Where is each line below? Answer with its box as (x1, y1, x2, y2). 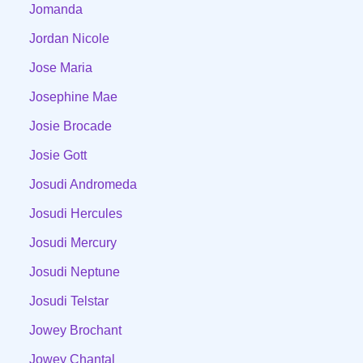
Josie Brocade (29, 118, 112, 133)
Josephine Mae (29, 89, 117, 104)
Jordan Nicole (29, 31, 109, 45)
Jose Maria (29, 60, 92, 75)
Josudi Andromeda (29, 177, 137, 191)
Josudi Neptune (29, 264, 120, 279)
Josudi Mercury (29, 235, 117, 250)
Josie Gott (29, 147, 87, 162)
